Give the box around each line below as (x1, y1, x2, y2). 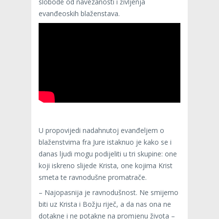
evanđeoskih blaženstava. (39, 8, 120, 18)
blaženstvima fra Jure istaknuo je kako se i (39, 137, 172, 147)
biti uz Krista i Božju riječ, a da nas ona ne (39, 199, 171, 209)
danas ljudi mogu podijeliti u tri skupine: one (39, 149, 177, 159)
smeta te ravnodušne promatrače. (39, 173, 147, 182)
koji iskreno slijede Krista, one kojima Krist (39, 161, 173, 171)
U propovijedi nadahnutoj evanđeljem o (39, 126, 164, 135)
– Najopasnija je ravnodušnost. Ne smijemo (39, 188, 178, 197)
